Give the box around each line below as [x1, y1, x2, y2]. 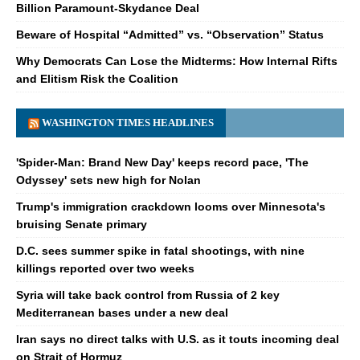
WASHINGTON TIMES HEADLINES [42, 116, 214, 129]
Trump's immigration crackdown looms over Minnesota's [16, 199, 325, 213]
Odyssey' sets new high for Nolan [16, 173, 201, 186]
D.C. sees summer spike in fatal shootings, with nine [16, 243, 305, 257]
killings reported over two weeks [16, 261, 194, 275]
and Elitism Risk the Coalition [16, 72, 178, 85]
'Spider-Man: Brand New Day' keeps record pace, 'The [16, 155, 309, 169]
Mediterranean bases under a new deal [16, 305, 228, 319]
